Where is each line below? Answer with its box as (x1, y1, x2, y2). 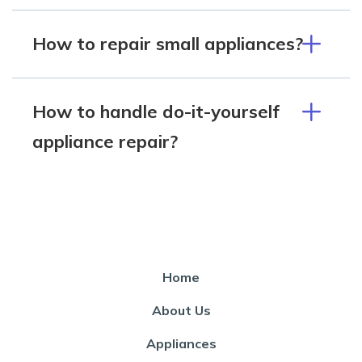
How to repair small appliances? (32, 32, 303, 55)
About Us (151, 301, 211, 318)
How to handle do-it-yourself (32, 99, 280, 123)
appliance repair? (32, 129, 178, 153)
